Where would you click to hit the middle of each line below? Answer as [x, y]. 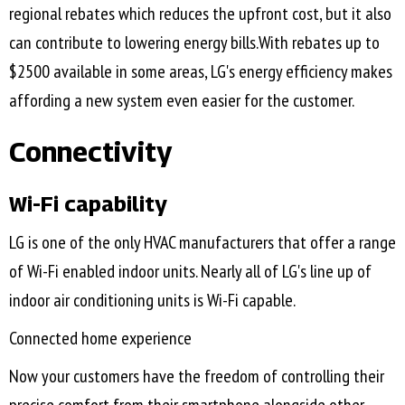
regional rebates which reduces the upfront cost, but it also [200, 14]
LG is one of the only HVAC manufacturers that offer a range [202, 243]
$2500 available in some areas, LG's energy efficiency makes [201, 72]
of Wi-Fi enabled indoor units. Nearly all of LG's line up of [190, 272]
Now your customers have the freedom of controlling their [197, 377]
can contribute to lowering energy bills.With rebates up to [194, 43]
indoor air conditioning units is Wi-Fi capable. [152, 301]
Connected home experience [100, 339]
